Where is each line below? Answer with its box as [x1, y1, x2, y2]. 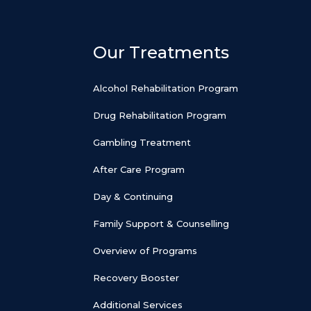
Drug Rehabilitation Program [93, 109, 227, 121]
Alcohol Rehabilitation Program [93, 82, 239, 94]
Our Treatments [93, 42, 230, 62]
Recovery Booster [93, 271, 180, 283]
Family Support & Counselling [93, 217, 230, 229]
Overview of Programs [93, 244, 198, 256]
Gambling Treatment [93, 136, 192, 148]
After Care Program [93, 163, 185, 175]
